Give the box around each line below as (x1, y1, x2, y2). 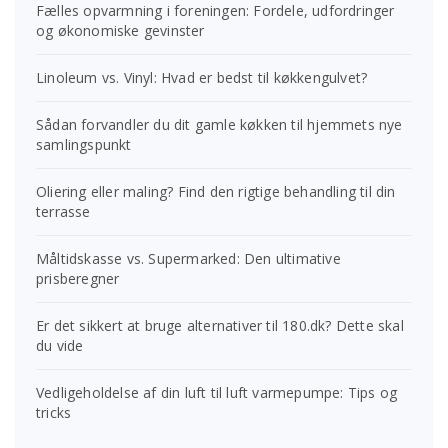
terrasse (36, 201, 91, 221)
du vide (36, 335, 84, 355)
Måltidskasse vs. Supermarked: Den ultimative (36, 248, 341, 268)
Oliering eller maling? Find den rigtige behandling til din (36, 181, 396, 201)
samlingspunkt (36, 134, 132, 154)
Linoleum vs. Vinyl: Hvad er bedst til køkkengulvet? (36, 67, 368, 87)
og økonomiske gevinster (36, 20, 205, 40)
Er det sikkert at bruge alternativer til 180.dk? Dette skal (36, 315, 404, 335)
